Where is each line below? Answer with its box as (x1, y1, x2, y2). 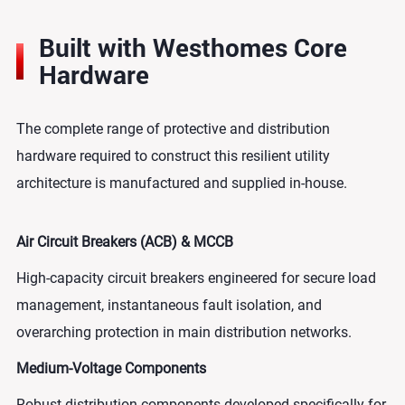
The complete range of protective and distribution (15, 119, 330, 137)
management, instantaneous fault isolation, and (15, 296, 322, 314)
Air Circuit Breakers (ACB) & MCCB (15, 232, 233, 250)
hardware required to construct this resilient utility (15, 146, 330, 165)
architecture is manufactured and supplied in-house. (15, 174, 347, 192)
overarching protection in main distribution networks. (15, 323, 352, 341)
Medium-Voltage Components (15, 359, 206, 377)
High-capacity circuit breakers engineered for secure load (15, 268, 376, 287)
